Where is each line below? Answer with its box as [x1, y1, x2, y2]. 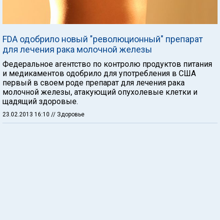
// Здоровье [51, 111, 84, 118]
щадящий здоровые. [2, 97, 78, 106]
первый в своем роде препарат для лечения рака [2, 78, 185, 87]
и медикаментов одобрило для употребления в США [2, 69, 196, 78]
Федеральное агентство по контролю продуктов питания [2, 59, 212, 69]
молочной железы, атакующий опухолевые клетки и [2, 87, 197, 97]
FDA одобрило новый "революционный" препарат [2, 34, 203, 44]
